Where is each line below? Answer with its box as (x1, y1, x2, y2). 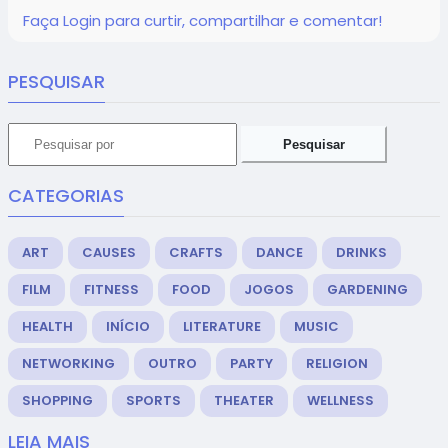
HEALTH (22, 317, 73, 336)
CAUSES (82, 243, 136, 262)
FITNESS (84, 280, 139, 299)
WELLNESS (307, 391, 374, 410)
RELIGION (306, 354, 368, 373)
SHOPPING (22, 391, 93, 410)
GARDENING (327, 280, 408, 299)
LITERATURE (183, 317, 261, 336)
